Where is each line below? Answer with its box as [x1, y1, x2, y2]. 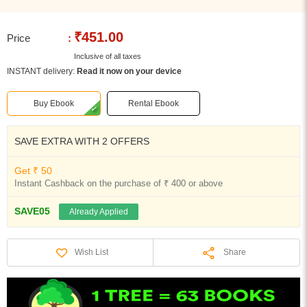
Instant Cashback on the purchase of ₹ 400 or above [14, 178, 223, 188]
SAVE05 [14, 206, 50, 217]
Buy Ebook [33, 99, 74, 108]
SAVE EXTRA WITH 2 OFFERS [14, 136, 149, 147]
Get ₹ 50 [14, 165, 52, 176]
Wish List [75, 247, 109, 257]
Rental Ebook [127, 99, 179, 108]
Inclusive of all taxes [72, 52, 141, 60]
